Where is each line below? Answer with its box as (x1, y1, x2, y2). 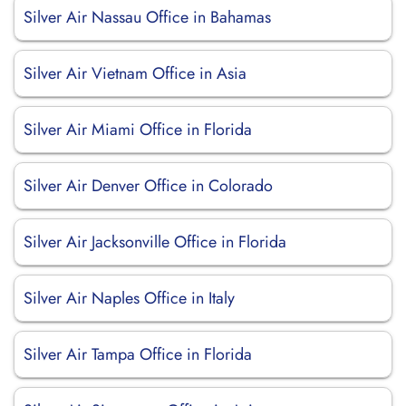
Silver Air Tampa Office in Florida (24, 343, 252, 366)
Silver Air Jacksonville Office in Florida (24, 230, 286, 254)
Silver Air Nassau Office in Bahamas (24, 5, 271, 29)
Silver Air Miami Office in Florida (24, 118, 252, 141)
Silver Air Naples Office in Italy (24, 286, 235, 310)
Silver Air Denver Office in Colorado (24, 174, 273, 198)
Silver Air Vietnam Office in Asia (24, 62, 246, 85)
